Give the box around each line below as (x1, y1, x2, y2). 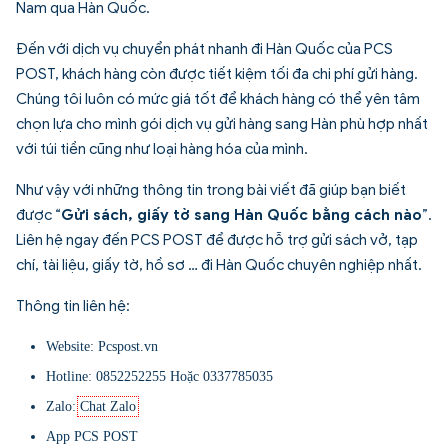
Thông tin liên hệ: (16, 297, 130, 316)
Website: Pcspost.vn (46, 339, 158, 355)
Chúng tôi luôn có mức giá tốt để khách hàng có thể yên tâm (16, 90, 420, 109)
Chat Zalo (80, 399, 136, 415)
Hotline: (46, 369, 96, 385)
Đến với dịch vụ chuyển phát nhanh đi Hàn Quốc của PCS (16, 40, 393, 59)
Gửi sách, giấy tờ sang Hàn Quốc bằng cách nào (61, 206, 422, 225)
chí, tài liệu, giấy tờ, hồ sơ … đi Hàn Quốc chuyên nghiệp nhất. (16, 256, 422, 275)
